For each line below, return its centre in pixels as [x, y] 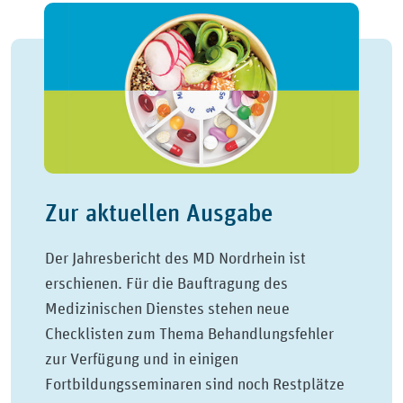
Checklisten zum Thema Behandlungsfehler [190, 334]
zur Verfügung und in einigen [142, 359]
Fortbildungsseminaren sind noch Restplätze [195, 385]
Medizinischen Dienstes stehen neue [168, 309]
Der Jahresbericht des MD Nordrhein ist [176, 259]
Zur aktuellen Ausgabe [159, 213]
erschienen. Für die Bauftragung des [167, 284]
